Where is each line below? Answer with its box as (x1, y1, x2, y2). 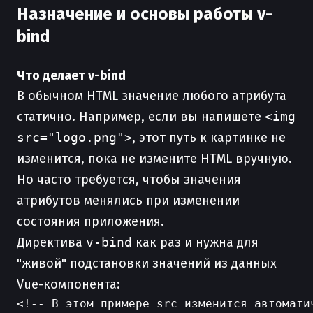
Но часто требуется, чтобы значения (17, 172, 241, 187)
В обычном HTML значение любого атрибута (17, 88, 286, 103)
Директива (17, 235, 86, 250)
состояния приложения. (17, 214, 164, 229)
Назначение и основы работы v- (17, 4, 272, 24)
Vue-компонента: (17, 277, 120, 292)
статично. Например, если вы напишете (17, 109, 265, 124)
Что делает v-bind (17, 68, 126, 83)
